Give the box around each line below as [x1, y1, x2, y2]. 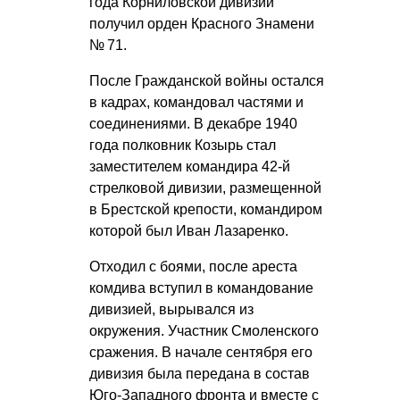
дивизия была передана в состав [89, 366, 310, 382]
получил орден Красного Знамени [89, 16, 314, 32]
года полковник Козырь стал [89, 137, 276, 154]
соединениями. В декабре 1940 [89, 116, 297, 132]
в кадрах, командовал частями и [89, 95, 304, 111]
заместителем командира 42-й [89, 159, 290, 175]
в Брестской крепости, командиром [89, 202, 322, 218]
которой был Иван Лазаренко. [89, 223, 288, 239]
